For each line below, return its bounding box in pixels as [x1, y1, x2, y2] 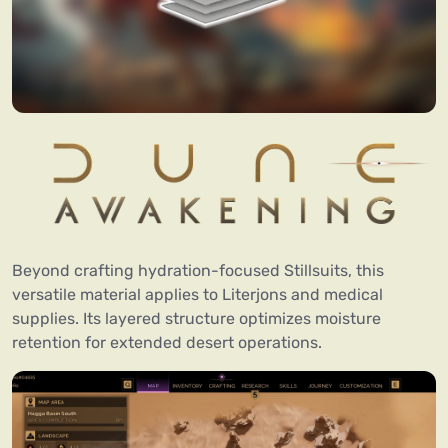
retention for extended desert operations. [12, 333, 322, 353]
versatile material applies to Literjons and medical [12, 285, 383, 305]
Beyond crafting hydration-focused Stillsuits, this [12, 261, 384, 281]
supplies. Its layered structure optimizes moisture [12, 309, 381, 329]
